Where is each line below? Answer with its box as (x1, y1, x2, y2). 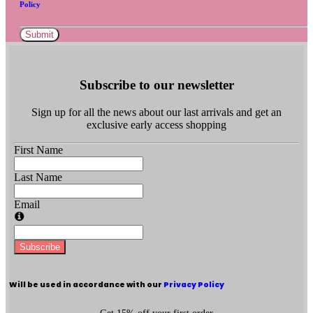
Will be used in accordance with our (9, 279, 163, 290)
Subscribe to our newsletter (79, 77, 234, 92)
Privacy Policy (163, 279, 224, 290)
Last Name (14, 170, 62, 183)
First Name (14, 143, 63, 156)
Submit (25, 29, 54, 41)
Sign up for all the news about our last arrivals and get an (31, 105, 282, 118)
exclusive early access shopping (87, 118, 226, 131)
